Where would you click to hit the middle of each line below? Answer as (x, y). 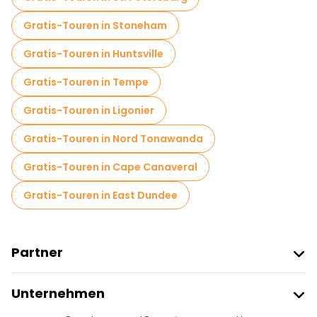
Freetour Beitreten (68, 279)
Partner (37, 252)
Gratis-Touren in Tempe (86, 82)
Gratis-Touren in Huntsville (93, 54)
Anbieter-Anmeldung (75, 302)
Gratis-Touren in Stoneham (95, 25)
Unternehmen (58, 293)
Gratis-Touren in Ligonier (89, 110)
